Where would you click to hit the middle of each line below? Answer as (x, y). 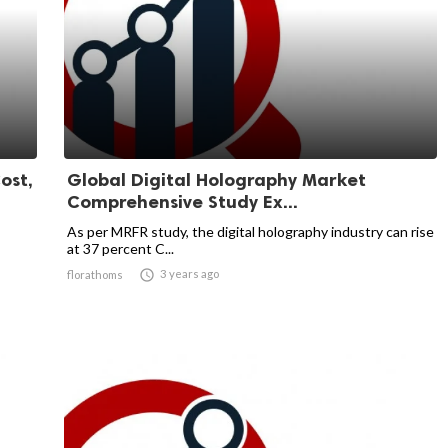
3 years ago (189, 273)
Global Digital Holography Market (216, 180)
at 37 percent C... (120, 248)
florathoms (95, 274)
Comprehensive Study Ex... (182, 202)
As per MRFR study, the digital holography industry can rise (250, 231)
